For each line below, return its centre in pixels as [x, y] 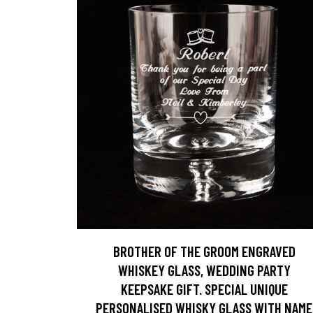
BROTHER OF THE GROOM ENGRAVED [204, 251]
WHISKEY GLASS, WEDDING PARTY [204, 270]
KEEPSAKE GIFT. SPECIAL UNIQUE [204, 289]
